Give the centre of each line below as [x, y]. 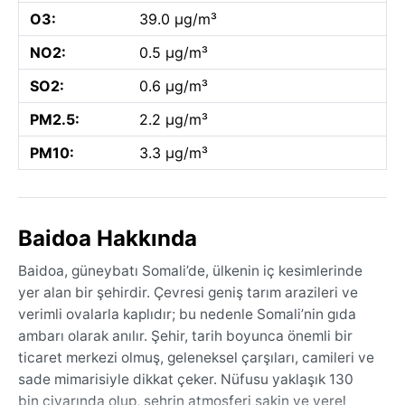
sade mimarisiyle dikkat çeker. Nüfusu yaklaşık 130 [186, 379]
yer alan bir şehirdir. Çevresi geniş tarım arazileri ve [188, 292]
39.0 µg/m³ [178, 19]
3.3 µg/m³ [174, 152]
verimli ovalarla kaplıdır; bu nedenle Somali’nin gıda [187, 314]
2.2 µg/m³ [174, 119]
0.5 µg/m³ [174, 52]
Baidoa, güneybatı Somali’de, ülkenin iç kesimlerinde [190, 270]
